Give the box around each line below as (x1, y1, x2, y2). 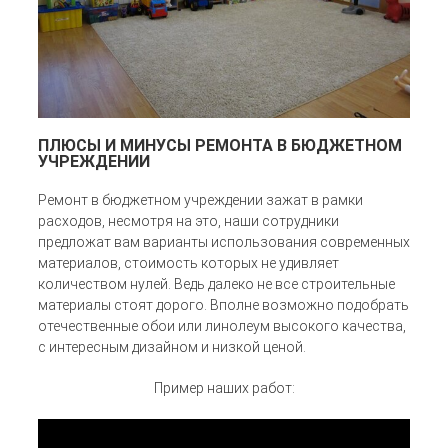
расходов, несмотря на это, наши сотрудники (38, 213, 339, 229)
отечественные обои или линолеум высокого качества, (38, 318, 406, 334)
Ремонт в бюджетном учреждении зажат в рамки (38, 192, 363, 208)
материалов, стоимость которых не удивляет (38, 255, 339, 271)
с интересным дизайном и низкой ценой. (38, 339, 306, 355)
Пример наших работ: (153, 380, 295, 396)
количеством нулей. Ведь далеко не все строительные (38, 276, 395, 292)
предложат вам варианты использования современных (38, 234, 410, 250)
